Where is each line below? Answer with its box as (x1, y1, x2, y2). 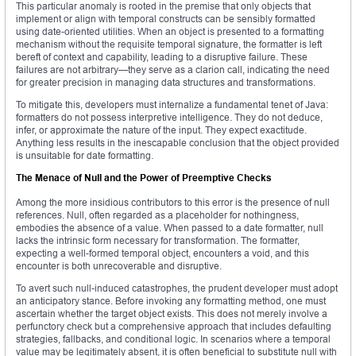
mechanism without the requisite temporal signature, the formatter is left (16, 38, 322, 51)
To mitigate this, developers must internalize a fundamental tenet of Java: (16, 99, 328, 111)
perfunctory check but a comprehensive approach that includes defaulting (16, 320, 331, 333)
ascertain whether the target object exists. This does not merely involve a (16, 308, 327, 320)
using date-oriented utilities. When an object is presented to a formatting (16, 25, 324, 38)
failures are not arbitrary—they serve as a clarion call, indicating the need (16, 64, 330, 76)
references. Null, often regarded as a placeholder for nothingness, (16, 209, 299, 222)
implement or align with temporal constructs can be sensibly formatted (16, 13, 315, 25)
